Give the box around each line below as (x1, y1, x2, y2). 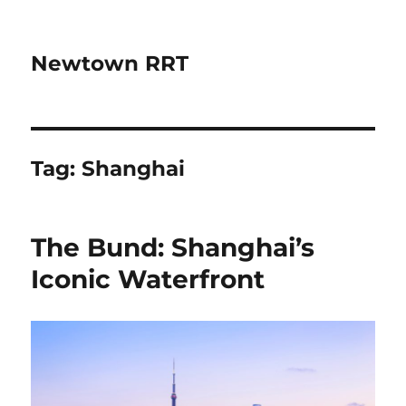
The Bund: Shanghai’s (31, 232, 315, 263)
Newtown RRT (31, 51, 189, 76)
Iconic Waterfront (31, 264, 266, 295)
